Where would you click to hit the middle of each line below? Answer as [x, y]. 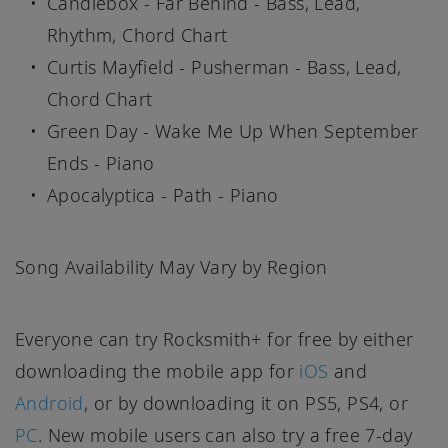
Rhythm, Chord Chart [137, 35]
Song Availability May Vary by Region [171, 267]
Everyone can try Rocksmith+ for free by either [214, 339]
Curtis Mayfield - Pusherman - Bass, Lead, [224, 67]
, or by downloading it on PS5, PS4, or [246, 403]
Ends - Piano [101, 163]
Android [49, 403]
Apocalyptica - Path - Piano [163, 195]
